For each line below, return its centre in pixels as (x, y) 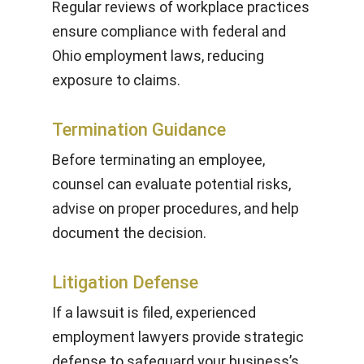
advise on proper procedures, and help (175, 208)
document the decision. (129, 233)
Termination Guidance (139, 130)
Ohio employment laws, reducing (158, 56)
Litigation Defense (125, 282)
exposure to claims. (116, 80)
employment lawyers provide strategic (178, 337)
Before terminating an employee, (158, 160)
